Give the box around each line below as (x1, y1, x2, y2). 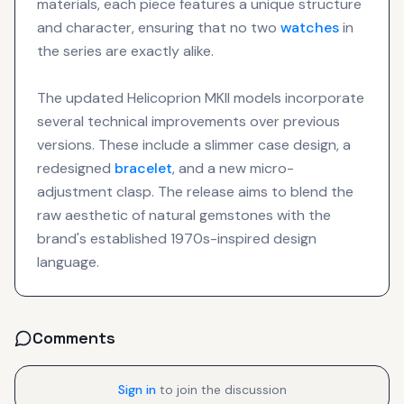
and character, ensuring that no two (37, 17, 280, 37)
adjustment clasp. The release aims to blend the (37, 181, 353, 201)
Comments (32, 326, 115, 348)
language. (37, 252, 99, 271)
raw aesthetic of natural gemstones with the (37, 205, 331, 225)
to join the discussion (159, 381, 287, 398)
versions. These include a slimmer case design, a (37, 134, 351, 154)
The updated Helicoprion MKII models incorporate (37, 87, 364, 107)
